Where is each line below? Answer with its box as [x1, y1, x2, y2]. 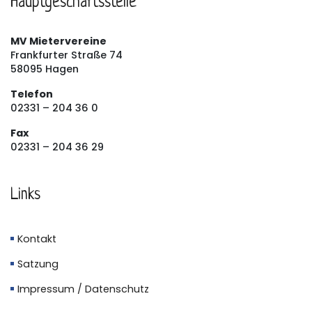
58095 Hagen [10, 61, 79, 76]
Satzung [17, 256, 58, 271]
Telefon [10, 86, 53, 101]
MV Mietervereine [10, 33, 107, 48]
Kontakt [17, 231, 56, 246]
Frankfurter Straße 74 [10, 47, 123, 62]
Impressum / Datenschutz [17, 281, 149, 296]
